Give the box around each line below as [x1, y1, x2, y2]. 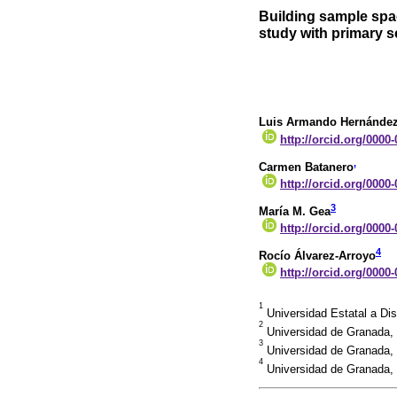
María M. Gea [259, 204, 331, 218]
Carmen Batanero [259, 160, 354, 174]
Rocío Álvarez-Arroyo [259, 248, 376, 262]
